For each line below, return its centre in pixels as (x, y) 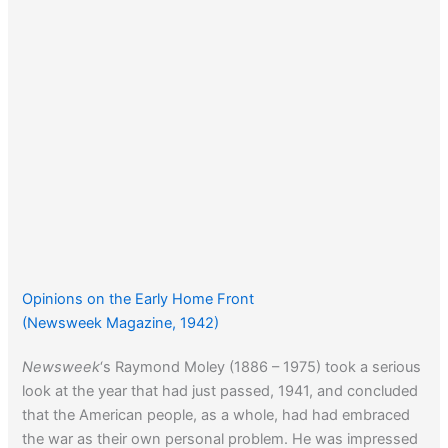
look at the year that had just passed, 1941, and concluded (220, 390)
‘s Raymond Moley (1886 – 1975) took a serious (261, 366)
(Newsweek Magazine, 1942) (121, 322)
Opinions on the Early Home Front (138, 298)
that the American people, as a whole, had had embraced (216, 414)
